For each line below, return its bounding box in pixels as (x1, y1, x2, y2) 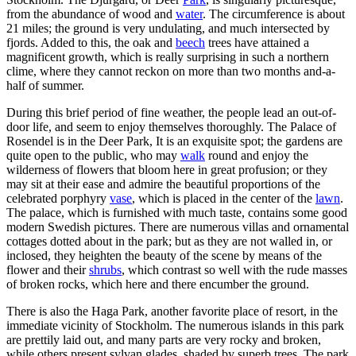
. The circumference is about (203, 6, 345, 21)
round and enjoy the (205, 148, 308, 162)
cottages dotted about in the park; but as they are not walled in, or (6, 234, 332, 248)
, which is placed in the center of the (132, 191, 315, 205)
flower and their (6, 262, 89, 277)
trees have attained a (205, 35, 309, 49)
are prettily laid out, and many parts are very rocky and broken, (6, 332, 321, 346)
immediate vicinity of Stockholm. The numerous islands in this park (6, 318, 344, 332)
